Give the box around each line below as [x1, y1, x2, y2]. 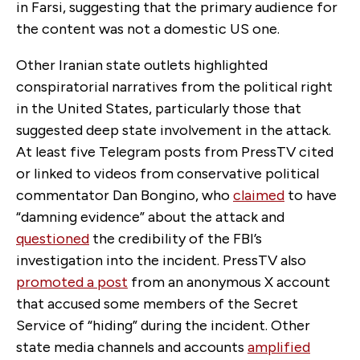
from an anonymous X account [128, 272, 330, 291]
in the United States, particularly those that [16, 99, 301, 117]
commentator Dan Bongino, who [16, 186, 233, 204]
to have [284, 186, 337, 204]
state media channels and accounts [16, 337, 247, 356]
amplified [247, 337, 310, 356]
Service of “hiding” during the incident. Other [16, 316, 310, 334]
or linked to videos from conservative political [16, 164, 319, 182]
